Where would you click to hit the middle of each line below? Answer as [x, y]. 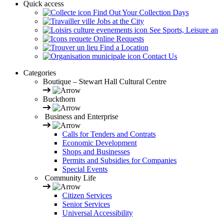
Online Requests [118, 39]
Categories [40, 73]
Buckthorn [59, 99]
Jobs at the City [119, 21]
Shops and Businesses [96, 152]
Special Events [85, 169]
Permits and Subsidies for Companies [119, 161]
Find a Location [123, 48]
